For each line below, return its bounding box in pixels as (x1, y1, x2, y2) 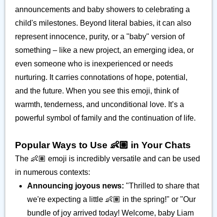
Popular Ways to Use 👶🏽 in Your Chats (15, 140, 191, 150)
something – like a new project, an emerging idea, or (15, 46, 194, 54)
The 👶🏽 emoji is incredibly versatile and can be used (15, 155, 200, 163)
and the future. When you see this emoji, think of (15, 87, 179, 95)
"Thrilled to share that (124, 182, 199, 190)
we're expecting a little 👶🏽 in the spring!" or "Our (27, 195, 196, 203)
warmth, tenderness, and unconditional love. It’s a (15, 100, 184, 108)
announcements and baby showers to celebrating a (15, 5, 190, 14)
